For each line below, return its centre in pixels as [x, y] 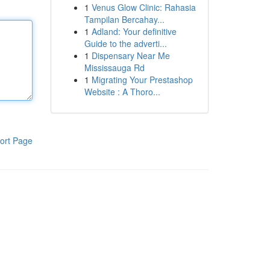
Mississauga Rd [114, 67]
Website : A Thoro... [122, 92]
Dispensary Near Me [130, 55]
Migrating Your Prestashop [142, 80]
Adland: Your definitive [134, 31]
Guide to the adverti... [125, 43]
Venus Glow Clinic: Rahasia [143, 7]
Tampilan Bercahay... [124, 19]
